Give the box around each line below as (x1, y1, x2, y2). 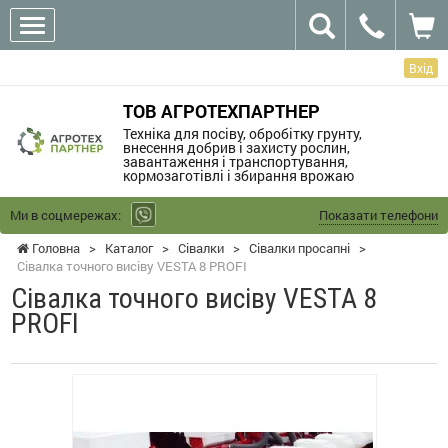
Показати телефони (319, 205, 438, 224)
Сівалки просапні (249, 238, 350, 257)
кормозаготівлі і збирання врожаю (122, 165, 354, 185)
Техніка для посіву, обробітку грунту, (122, 123, 362, 143)
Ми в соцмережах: (10, 205, 121, 224)
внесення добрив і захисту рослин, (122, 137, 350, 157)
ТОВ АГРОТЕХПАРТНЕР (122, 98, 320, 123)
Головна (29, 238, 80, 257)
